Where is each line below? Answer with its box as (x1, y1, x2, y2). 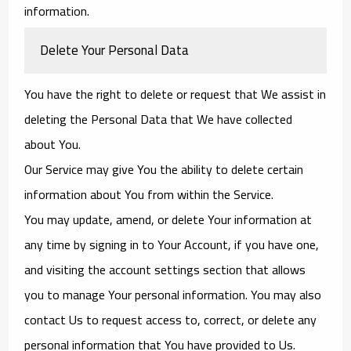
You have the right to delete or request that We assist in (24, 81, 327, 106)
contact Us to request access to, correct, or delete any (24, 307, 317, 331)
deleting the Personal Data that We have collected (24, 107, 293, 131)
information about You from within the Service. (24, 182, 274, 206)
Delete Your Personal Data (40, 37, 190, 63)
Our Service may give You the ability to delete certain (24, 157, 304, 181)
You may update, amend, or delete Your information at (24, 207, 313, 231)
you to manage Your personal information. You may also (24, 282, 322, 306)
